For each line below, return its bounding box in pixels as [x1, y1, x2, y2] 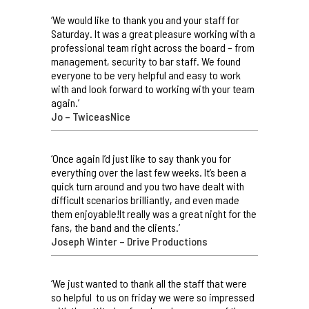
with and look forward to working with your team [51, 81, 255, 95]
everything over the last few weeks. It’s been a [51, 165, 246, 179]
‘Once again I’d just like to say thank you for [51, 151, 231, 165]
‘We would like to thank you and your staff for [51, 12, 239, 26]
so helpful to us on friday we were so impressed [51, 290, 255, 303]
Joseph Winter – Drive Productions [51, 234, 208, 248]
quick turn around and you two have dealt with [51, 179, 244, 192]
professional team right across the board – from [51, 40, 255, 54]
